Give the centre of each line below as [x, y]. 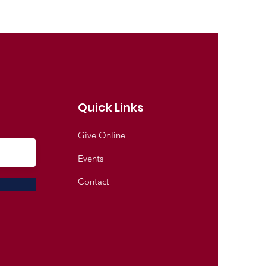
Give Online [102, 135]
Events [91, 158]
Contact [94, 181]
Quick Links [111, 107]
